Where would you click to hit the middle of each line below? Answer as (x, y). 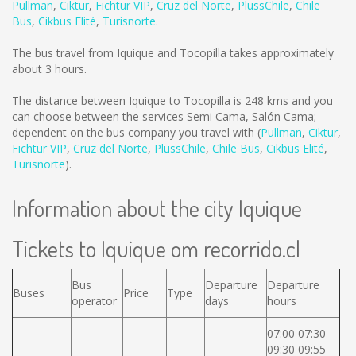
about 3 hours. (49, 69)
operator (94, 301)
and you (311, 101)
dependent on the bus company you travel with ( (136, 132)
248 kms (267, 101)
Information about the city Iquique (157, 208)
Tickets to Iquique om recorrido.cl (156, 248)
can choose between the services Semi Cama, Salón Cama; (164, 116)
